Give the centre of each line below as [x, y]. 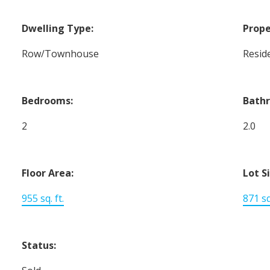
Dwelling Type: [58, 28]
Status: [39, 245]
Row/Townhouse [61, 53]
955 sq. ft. [43, 198]
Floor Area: [48, 173]
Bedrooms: [48, 100]
